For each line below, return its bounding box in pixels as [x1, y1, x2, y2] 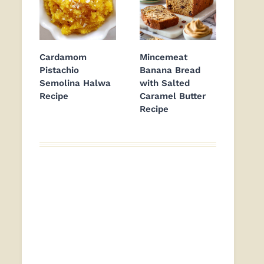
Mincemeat [140, 52, 187, 63]
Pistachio [39, 65, 79, 76]
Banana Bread [140, 65, 200, 76]
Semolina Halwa [39, 78, 111, 89]
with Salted [140, 78, 190, 89]
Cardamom [39, 52, 87, 63]
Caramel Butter [140, 91, 206, 102]
